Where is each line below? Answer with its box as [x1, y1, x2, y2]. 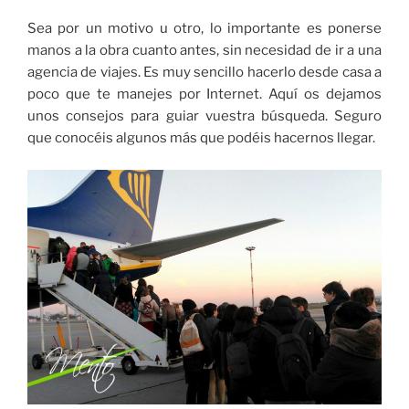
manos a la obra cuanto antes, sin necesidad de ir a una [27, 42, 382, 59]
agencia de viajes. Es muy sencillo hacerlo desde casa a [27, 64, 382, 81]
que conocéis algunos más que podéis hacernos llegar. [27, 130, 375, 147]
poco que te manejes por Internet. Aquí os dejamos [27, 86, 382, 103]
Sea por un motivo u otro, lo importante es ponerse [27, 20, 382, 37]
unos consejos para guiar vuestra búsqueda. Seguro [27, 108, 382, 125]
